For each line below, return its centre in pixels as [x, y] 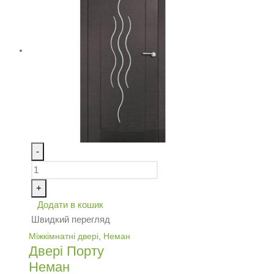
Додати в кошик [70, 204]
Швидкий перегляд [70, 219]
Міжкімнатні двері [64, 236]
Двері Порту [66, 251]
